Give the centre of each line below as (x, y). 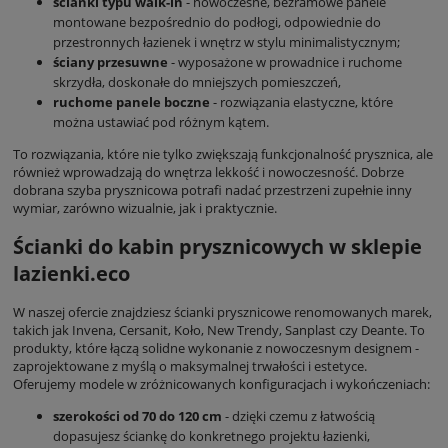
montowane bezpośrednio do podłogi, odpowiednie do (217, 21)
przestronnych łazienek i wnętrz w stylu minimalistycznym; (226, 41)
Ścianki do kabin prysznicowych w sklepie (217, 247)
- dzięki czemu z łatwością (298, 416)
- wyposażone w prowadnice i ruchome (285, 61)
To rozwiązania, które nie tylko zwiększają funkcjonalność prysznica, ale (223, 153)
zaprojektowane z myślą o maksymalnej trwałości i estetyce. (190, 366)
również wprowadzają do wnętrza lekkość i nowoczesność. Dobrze (208, 171)
